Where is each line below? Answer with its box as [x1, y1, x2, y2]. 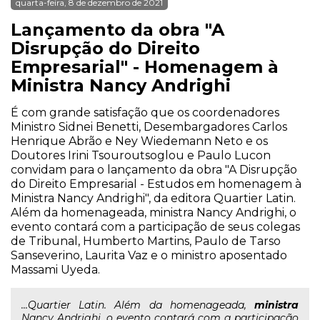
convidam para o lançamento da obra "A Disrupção [11, 163, 297, 176]
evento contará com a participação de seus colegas [11, 220, 300, 234]
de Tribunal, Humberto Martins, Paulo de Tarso [11, 234, 281, 248]
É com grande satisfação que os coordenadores [11, 106, 279, 119]
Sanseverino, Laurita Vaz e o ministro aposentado [11, 249, 287, 262]
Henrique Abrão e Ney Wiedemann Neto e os [11, 134, 268, 148]
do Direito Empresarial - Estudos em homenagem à [11, 177, 301, 191]
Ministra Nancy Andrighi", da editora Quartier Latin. [11, 191, 296, 205]
